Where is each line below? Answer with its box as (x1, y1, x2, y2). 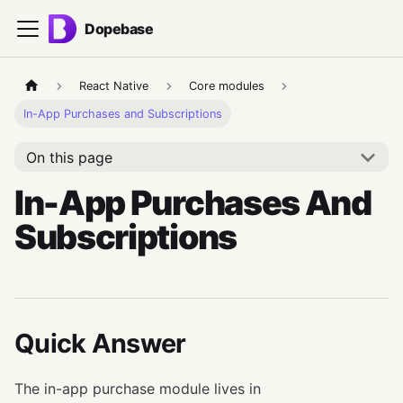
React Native (79, 79, 149, 94)
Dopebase (85, 19, 154, 38)
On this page (25, 148, 112, 166)
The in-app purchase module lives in (14, 380, 261, 399)
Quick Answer (14, 327, 186, 360)
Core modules (188, 79, 264, 94)
